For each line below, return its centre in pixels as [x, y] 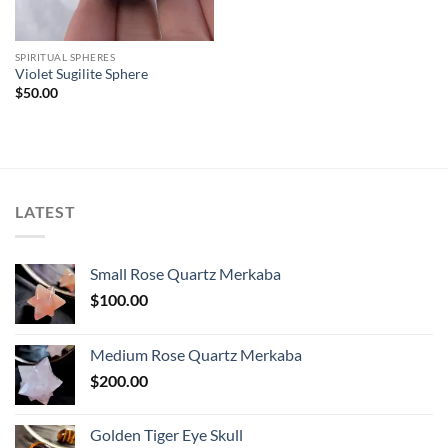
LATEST [45, 212]
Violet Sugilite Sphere [81, 74]
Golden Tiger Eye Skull [166, 434]
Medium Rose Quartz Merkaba [196, 354]
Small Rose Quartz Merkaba [185, 273]
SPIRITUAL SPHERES [65, 57]
